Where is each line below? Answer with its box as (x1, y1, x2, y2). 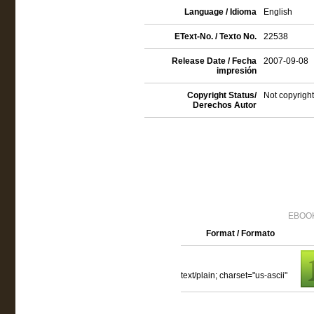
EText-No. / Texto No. (174, 32, 257, 41)
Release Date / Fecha (171, 56, 257, 66)
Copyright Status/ (186, 90, 257, 100)
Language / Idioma (184, 7, 257, 17)
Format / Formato (205, 228, 275, 238)
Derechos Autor (192, 100, 257, 110)
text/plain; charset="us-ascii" (180, 271, 287, 280)
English (263, 7, 292, 17)
